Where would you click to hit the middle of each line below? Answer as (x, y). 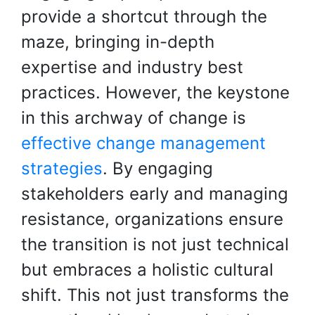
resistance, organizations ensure (152, 219)
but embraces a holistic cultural (147, 270)
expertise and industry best (132, 67)
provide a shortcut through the (144, 17)
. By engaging (158, 168)
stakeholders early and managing (155, 194)
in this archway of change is (134, 118)
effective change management (143, 143)
